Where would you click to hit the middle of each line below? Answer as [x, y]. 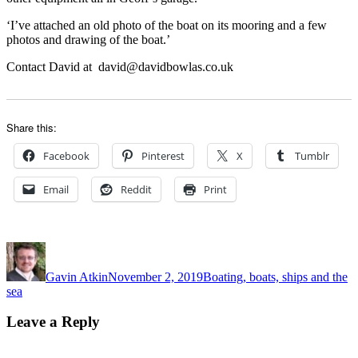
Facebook [66, 155]
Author [63, 248]
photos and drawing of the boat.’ [88, 39]
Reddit [136, 189]
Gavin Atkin [77, 276]
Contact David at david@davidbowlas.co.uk [120, 66]
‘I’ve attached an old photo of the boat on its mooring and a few [167, 25]
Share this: [32, 127]
